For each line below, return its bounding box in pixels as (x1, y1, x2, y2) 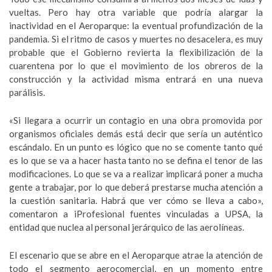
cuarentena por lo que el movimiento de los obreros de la (9, 60, 263, 71)
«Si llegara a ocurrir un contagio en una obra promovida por (9, 115, 263, 126)
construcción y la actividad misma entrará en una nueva (9, 73, 263, 84)
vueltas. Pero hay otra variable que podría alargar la (9, 7, 263, 18)
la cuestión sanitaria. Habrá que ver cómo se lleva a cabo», (9, 195, 263, 206)
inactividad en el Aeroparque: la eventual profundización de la (9, 20, 263, 31)
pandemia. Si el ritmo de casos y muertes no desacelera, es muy (9, 33, 263, 44)
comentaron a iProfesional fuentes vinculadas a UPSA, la (9, 208, 263, 219)
